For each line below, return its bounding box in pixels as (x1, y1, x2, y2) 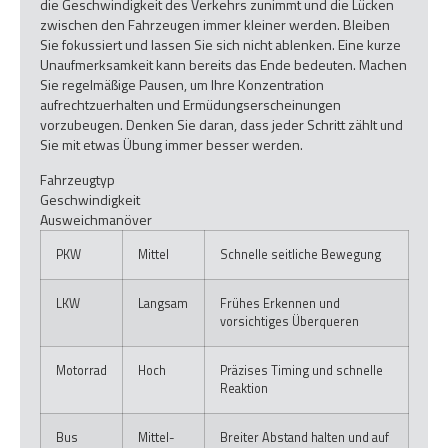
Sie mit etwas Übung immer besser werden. (40, 134, 303, 156)
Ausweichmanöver (40, 208, 152, 230)
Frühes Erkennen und (220, 293, 340, 313)
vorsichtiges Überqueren (220, 311, 359, 331)
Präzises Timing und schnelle (220, 360, 383, 380)
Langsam (138, 293, 188, 313)
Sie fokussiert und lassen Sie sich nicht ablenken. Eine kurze (40, 34, 401, 56)
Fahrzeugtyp (40, 168, 115, 190)
